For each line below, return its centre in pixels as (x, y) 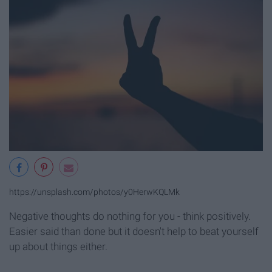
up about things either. (58, 246)
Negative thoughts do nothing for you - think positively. (130, 216)
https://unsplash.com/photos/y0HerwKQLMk (94, 192)
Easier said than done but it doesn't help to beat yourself (134, 231)
